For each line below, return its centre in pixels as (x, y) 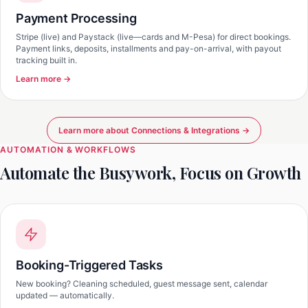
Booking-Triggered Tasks (89, 265)
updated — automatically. (65, 295)
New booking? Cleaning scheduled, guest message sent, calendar (142, 284)
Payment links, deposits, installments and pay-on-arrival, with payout (148, 48)
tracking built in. (46, 60)
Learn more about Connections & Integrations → (154, 130)
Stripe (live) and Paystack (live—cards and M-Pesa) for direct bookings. (153, 37)
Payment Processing (76, 18)
